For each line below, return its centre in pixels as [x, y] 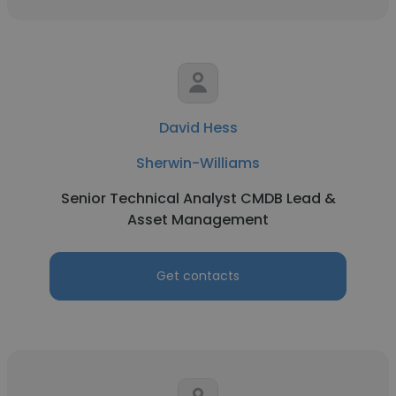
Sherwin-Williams [198, 163]
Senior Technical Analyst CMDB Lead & [198, 198]
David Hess [198, 128]
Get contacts [198, 276]
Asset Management [198, 220]
